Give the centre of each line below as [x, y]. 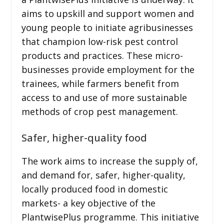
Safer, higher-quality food [84, 137]
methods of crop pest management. [99, 111]
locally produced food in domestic [94, 189]
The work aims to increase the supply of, [109, 161]
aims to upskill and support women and [107, 13]
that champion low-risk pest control [99, 41]
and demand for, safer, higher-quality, [103, 175]
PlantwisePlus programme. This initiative [110, 217]
